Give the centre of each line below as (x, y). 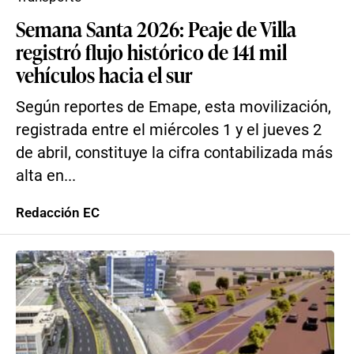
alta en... (46, 176)
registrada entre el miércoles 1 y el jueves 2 (169, 130)
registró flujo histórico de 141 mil (151, 51)
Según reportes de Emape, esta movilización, (173, 107)
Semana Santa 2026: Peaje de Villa (156, 28)
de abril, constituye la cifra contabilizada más (174, 153)
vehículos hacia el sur (104, 74)
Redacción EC (58, 213)
